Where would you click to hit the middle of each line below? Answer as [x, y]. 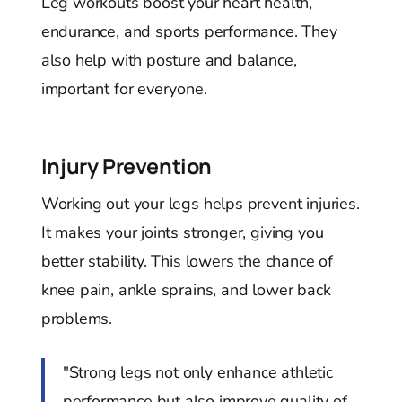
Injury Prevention [126, 166]
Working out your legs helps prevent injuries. [200, 203]
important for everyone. [124, 88]
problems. [77, 318]
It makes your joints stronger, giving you [182, 232]
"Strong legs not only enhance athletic [197, 372]
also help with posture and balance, [169, 60]
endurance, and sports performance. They [189, 31]
